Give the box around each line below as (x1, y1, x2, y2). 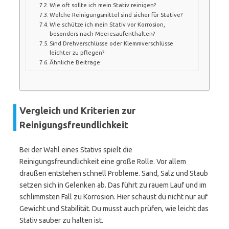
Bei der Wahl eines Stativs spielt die (19, 146, 132, 154)
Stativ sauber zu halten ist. (19, 216, 103, 224)
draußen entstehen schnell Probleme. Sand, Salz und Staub (19, 169, 208, 177)
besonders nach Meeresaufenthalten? (50, 30, 155, 37)
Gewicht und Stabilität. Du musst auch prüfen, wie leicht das (19, 204, 209, 213)
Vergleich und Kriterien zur (19, 105, 135, 116)
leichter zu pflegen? (50, 49, 104, 56)
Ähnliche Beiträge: (50, 58, 102, 65)
